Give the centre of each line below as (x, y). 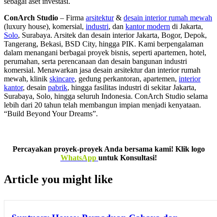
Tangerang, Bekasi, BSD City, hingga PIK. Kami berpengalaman (104, 44)
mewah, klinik (27, 78)
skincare (62, 78)
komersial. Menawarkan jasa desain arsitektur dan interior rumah (102, 70)
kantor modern (148, 26)
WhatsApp (78, 158)
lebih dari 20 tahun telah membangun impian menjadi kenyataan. (102, 105)
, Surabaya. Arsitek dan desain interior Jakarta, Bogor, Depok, (112, 35)
